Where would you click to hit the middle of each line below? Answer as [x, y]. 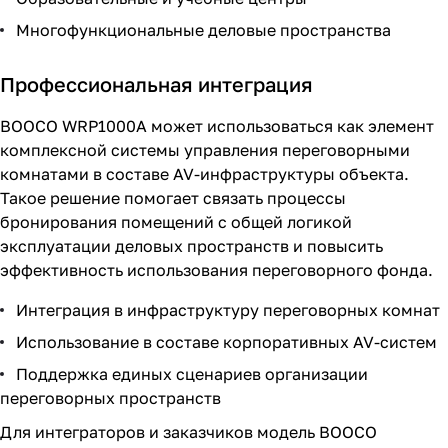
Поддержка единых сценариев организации [192, 373]
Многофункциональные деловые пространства [203, 29]
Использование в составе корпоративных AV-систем [226, 341]
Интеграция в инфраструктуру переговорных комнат [228, 309]
